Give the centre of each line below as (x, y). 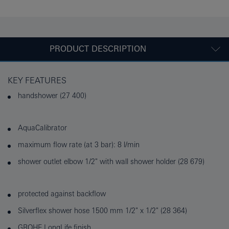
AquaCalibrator (42, 128)
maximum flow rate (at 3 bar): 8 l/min (79, 145)
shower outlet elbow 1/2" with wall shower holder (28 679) (111, 162)
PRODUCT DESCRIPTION (98, 49)
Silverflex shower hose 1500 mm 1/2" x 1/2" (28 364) (102, 211)
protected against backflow (62, 194)
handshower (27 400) (52, 96)
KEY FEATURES (37, 81)
